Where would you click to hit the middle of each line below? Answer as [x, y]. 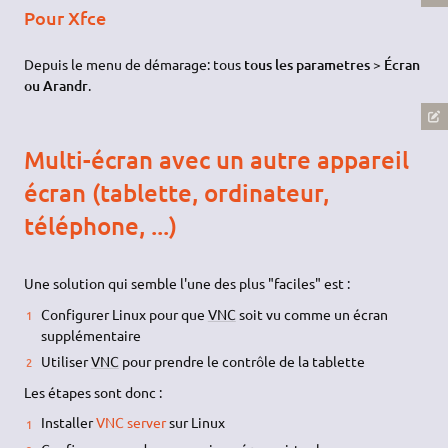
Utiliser [65, 361]
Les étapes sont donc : [93, 391]
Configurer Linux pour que [124, 313]
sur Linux [195, 422]
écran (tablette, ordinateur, [177, 193]
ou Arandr [56, 86]
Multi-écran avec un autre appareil [217, 160]
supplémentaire [90, 334]
